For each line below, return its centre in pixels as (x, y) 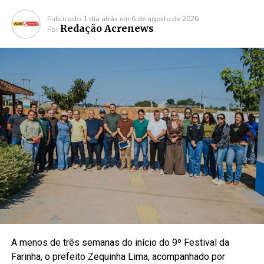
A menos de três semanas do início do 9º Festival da (120, 243)
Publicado (64, 19)
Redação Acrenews (107, 28)
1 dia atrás (100, 19)
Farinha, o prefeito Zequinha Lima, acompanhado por (118, 257)
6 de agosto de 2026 (165, 19)
